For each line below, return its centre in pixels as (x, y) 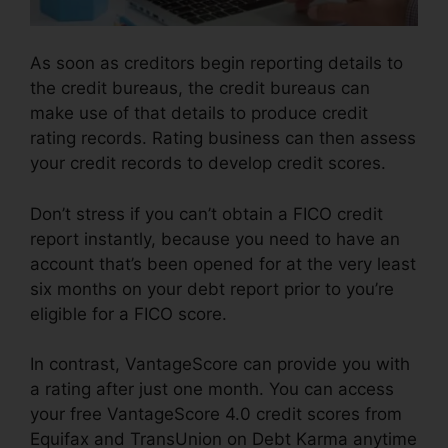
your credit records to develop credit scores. (208, 163)
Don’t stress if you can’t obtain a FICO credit (206, 213)
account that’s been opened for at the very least (223, 263)
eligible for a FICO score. (128, 313)
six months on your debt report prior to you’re (212, 288)
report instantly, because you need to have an (215, 238)
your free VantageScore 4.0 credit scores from (216, 414)
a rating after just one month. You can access (212, 389)
